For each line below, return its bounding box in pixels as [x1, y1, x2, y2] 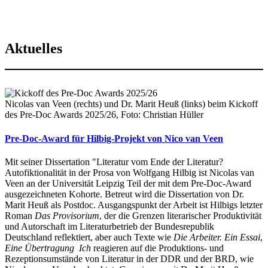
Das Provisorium [35, 210, 99, 221]
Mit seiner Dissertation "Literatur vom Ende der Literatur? [5, 156, 223, 167]
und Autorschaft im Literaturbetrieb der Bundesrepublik [5, 221, 214, 232]
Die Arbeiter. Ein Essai [173, 232, 260, 242]
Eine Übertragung [5, 242, 74, 253]
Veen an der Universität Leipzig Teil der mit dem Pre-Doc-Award [5, 178, 251, 188]
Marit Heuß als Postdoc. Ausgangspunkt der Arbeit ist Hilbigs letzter [5, 199, 263, 210]
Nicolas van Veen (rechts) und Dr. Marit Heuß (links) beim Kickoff [5, 99, 258, 109]
